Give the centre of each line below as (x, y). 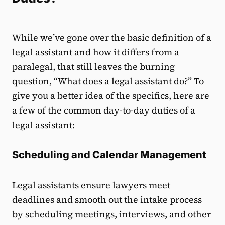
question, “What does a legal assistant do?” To (108, 81)
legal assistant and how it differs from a (96, 52)
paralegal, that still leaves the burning (93, 67)
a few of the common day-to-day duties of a (104, 110)
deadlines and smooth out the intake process (107, 200)
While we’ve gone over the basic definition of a (112, 38)
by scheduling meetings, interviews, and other (111, 214)
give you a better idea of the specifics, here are (111, 96)
